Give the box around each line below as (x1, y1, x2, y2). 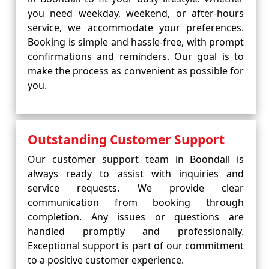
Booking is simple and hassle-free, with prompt (28, 35, 244, 49)
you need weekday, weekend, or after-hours (28, 7, 244, 20)
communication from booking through (28, 196, 244, 209)
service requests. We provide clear (28, 181, 244, 195)
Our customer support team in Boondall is (28, 153, 244, 166)
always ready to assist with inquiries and (28, 167, 244, 180)
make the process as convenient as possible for (28, 64, 244, 77)
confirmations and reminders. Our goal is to (28, 50, 244, 63)
